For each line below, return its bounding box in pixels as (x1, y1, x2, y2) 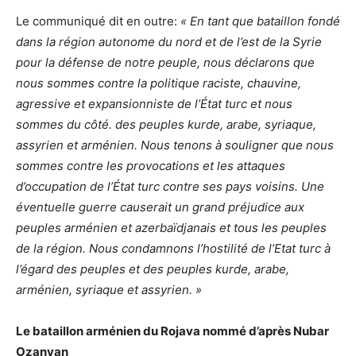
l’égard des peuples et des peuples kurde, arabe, (16, 261, 289, 277)
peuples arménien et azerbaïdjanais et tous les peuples (16, 220, 327, 236)
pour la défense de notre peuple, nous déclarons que (16, 55, 315, 71)
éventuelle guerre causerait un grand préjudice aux (16, 199, 304, 215)
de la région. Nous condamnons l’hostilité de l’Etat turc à (16, 241, 331, 257)
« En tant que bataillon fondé (180, 14, 340, 29)
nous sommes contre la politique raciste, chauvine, (16, 75, 301, 91)
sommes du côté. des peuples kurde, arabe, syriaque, (16, 117, 316, 133)
